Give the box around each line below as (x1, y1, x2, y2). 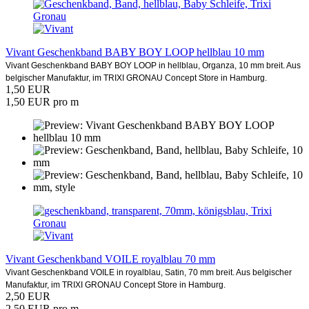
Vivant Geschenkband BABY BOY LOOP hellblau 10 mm (6, 46, 264, 58)
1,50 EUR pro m (6, 95, 79, 108)
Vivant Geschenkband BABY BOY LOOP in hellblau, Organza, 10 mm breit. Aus (6, 60, 301, 70)
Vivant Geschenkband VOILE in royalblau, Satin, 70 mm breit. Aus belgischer (6, 267, 292, 277)
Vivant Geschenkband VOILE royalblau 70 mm (6, 252, 215, 265)
